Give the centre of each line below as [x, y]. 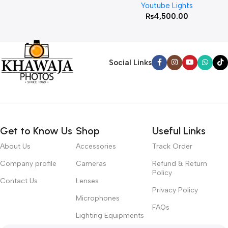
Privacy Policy [175, 190]
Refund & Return [179, 164]
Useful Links [179, 131]
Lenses [88, 181]
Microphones [98, 198]
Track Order [172, 147]
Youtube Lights [167, 6]
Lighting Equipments [110, 216]
